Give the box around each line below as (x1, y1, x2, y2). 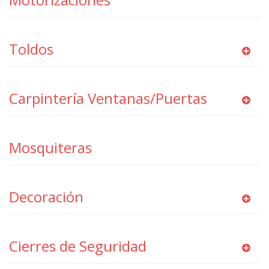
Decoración (9, 187, 83, 207)
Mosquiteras (9, 138, 92, 157)
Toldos (9, 39, 53, 59)
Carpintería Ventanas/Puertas (9, 88, 207, 108)
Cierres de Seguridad (9, 236, 147, 256)
